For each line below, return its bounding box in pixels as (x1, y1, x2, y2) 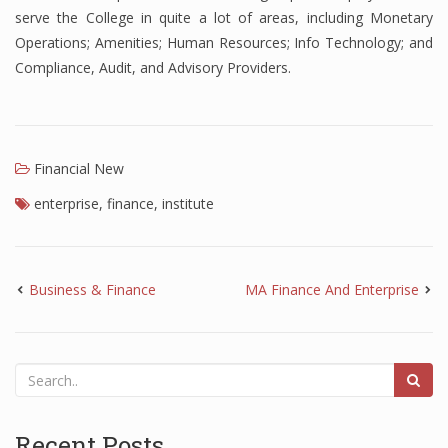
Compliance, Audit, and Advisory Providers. (15, 58, 291, 77)
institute (162, 194, 214, 213)
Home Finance (40, 138, 144, 159)
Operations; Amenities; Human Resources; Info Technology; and (15, 33, 433, 52)
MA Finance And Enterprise (245, 280, 419, 299)
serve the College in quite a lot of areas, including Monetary (15, 8, 433, 27)
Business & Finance (29, 280, 156, 299)
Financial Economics (40, 58, 184, 79)
